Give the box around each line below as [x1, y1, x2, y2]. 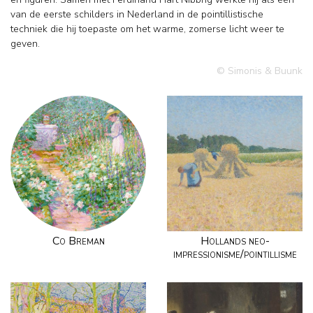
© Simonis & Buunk [217, 64, 303, 78]
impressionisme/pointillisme [173, 247, 297, 263]
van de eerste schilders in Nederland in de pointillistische [10, 8, 263, 22]
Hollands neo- [200, 233, 270, 249]
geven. [10, 37, 40, 51]
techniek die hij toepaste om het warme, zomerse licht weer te [10, 22, 284, 36]
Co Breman [52, 233, 105, 249]
